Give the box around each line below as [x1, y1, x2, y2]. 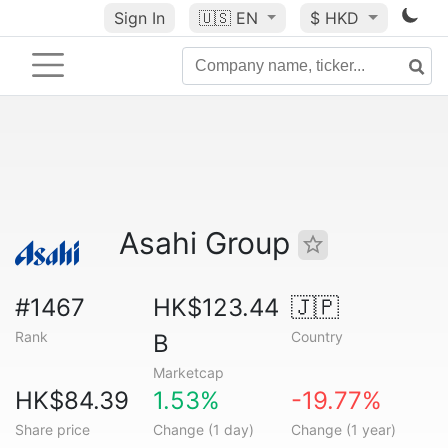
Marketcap [152, 364, 224, 381]
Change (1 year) [290, 421, 396, 438]
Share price [15, 421, 90, 438]
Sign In [113, 8, 165, 28]
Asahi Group [119, 225, 298, 261]
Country [290, 328, 343, 345]
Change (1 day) [152, 421, 254, 438]
